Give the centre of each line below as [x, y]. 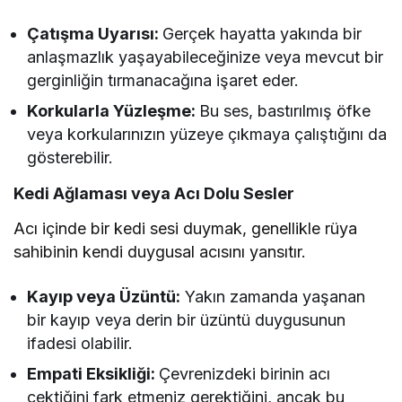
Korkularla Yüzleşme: [114, 110]
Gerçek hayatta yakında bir [262, 33]
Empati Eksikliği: [93, 373]
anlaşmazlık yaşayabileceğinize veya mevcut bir [205, 57]
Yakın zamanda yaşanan [273, 296]
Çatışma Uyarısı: [95, 33]
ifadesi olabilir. [80, 343]
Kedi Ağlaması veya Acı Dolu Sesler [154, 193]
